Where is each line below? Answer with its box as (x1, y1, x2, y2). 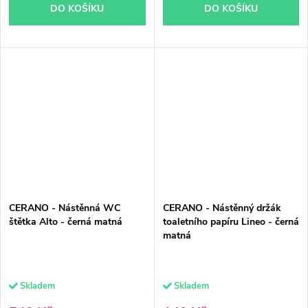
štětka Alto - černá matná (9, 214, 122, 228)
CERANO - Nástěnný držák (162, 201, 281, 214)
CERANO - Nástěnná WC (9, 201, 120, 214)
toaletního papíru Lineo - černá (162, 214, 299, 228)
